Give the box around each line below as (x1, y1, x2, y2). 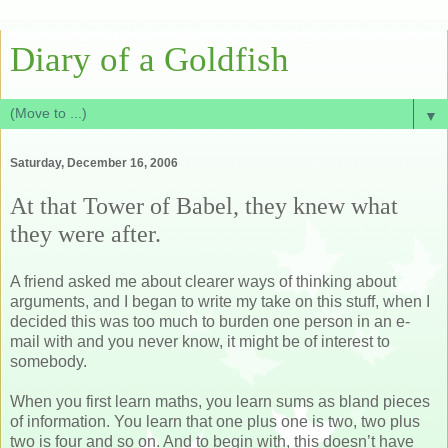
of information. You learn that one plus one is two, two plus (10, 412, 420, 430)
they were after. (10, 220, 161, 248)
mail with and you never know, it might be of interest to (10, 332, 390, 350)
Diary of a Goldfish (10, 40, 289, 78)
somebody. (10, 352, 87, 370)
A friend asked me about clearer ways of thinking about (10, 272, 396, 290)
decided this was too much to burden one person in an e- (10, 312, 410, 330)
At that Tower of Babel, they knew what (10, 192, 398, 220)
